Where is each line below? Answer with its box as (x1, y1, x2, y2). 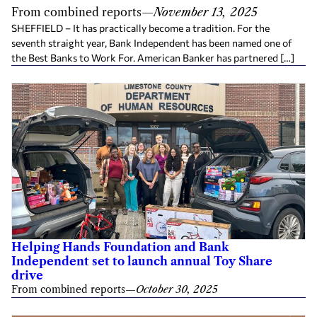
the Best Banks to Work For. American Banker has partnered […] (11, 51, 294, 64)
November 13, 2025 (154, 4, 258, 19)
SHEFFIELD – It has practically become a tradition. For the (11, 21, 270, 34)
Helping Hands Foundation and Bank (11, 240, 229, 255)
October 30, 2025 (136, 283, 218, 296)
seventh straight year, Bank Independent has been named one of (11, 36, 292, 49)
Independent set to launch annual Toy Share (11, 254, 272, 269)
